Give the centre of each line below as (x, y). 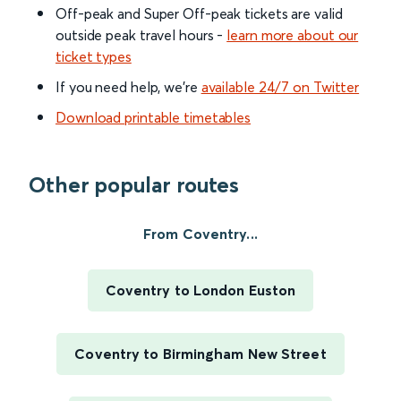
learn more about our (293, 35)
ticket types (94, 57)
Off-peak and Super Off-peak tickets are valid (199, 14)
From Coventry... (200, 234)
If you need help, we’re (128, 87)
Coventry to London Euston (200, 290)
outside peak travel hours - (141, 35)
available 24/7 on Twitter (280, 87)
